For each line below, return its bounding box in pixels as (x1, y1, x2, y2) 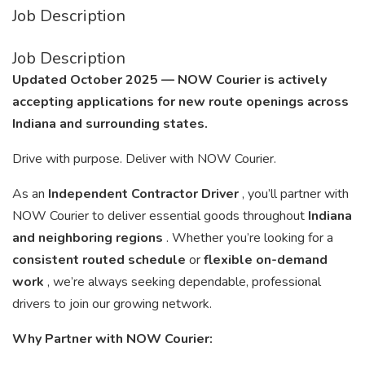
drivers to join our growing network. (12, 295, 212, 313)
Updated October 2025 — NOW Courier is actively (12, 71, 327, 89)
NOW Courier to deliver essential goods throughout (12, 207, 308, 225)
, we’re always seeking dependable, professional (47, 273, 321, 291)
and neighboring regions (12, 229, 166, 247)
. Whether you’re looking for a (166, 229, 333, 247)
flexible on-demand (204, 251, 328, 269)
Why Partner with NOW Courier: (12, 330, 213, 348)
